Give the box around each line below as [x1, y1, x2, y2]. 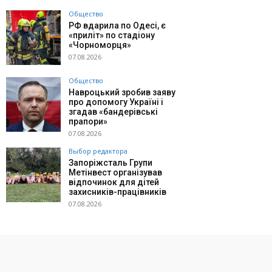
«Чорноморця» [69, 40, 131, 50]
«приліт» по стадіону [69, 30, 155, 41]
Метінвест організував [69, 168, 162, 178]
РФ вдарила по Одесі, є [69, 21, 166, 31]
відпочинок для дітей [69, 177, 159, 188]
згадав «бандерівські [69, 107, 158, 117]
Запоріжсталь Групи [69, 158, 152, 168]
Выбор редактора [69, 146, 127, 156]
